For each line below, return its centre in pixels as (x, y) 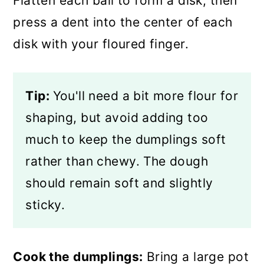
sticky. (45, 205)
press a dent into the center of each (123, 22)
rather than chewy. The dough (117, 161)
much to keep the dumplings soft (126, 139)
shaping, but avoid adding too (117, 118)
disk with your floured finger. (101, 44)
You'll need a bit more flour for (145, 96)
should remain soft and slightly (119, 183)
